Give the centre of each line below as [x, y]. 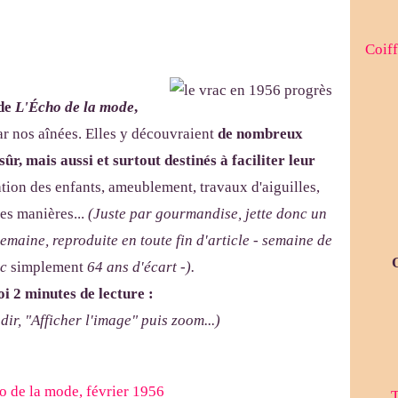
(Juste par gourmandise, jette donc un [207, 214]
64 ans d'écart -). [141, 267]
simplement [49, 267]
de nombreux [260, 134]
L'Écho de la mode [75, 107]
